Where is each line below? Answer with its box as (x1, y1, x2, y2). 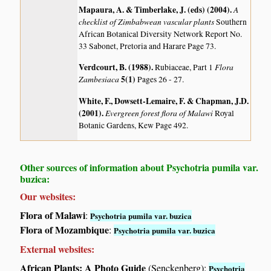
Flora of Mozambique (20, 223, 109, 237)
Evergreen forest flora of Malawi (105, 106, 215, 119)
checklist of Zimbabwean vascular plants (79, 15, 217, 27)
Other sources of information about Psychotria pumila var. (20, 160, 259, 175)
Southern (216, 16, 247, 27)
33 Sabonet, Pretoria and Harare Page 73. (79, 40, 217, 51)
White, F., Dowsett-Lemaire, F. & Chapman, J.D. (79, 94, 249, 107)
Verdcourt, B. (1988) (79, 61, 152, 74)
